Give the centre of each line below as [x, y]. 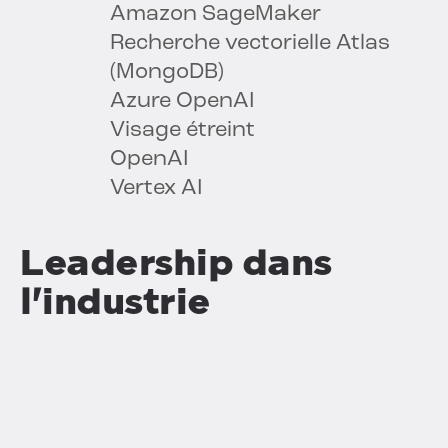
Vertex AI [156, 189]
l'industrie [115, 302]
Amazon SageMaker [215, 15]
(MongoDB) [167, 73]
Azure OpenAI [182, 102]
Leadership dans [176, 263]
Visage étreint [182, 131]
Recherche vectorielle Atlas [250, 44]
